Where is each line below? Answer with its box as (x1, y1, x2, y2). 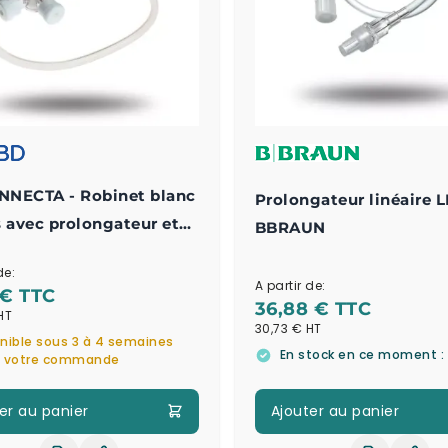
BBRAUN (254, 218, 326, 238)
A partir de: (254, 277, 326, 295)
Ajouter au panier (270, 400, 400, 421)
